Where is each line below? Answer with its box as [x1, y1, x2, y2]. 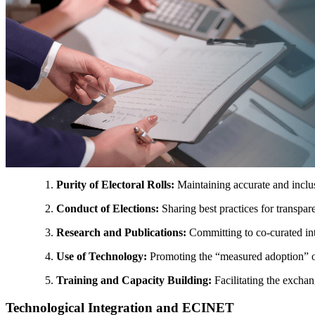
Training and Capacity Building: [56, 274, 212, 286]
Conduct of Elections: [56, 202, 159, 214]
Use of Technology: [56, 250, 147, 262]
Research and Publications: [56, 226, 186, 238]
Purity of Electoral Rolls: [56, 178, 174, 191]
